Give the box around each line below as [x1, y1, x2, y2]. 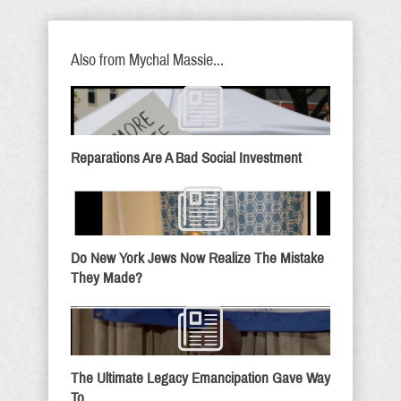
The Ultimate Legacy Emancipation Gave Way [71, 370, 330, 387]
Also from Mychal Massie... [71, 51, 224, 69]
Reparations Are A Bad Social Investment [71, 149, 302, 166]
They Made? [71, 269, 142, 286]
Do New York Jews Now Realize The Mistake [71, 250, 324, 267]
